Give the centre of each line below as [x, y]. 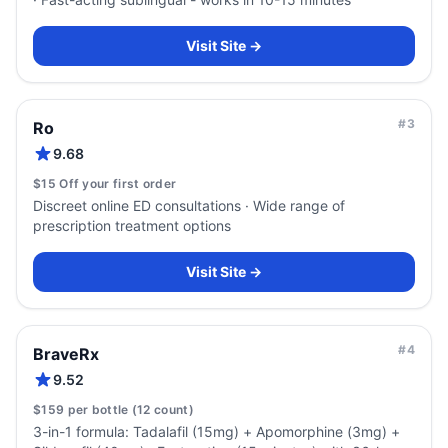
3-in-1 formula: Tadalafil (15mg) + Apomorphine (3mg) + [216, 431]
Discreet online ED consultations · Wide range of [189, 205]
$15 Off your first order [105, 183]
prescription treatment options [132, 225]
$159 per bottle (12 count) [113, 409]
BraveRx [66, 354]
